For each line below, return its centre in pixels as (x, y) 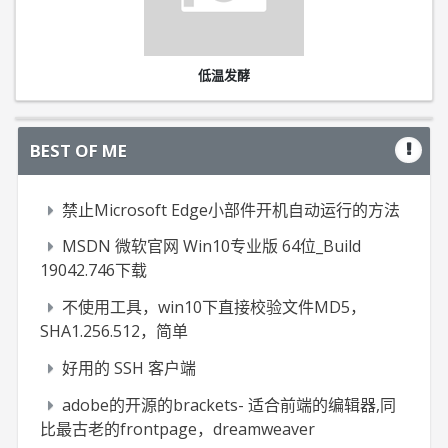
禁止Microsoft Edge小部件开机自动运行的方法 (231, 209)
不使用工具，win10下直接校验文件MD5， (214, 307)
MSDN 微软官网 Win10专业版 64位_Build (212, 246)
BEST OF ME (78, 151)
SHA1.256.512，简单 (114, 331)
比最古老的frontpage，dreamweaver (178, 428)
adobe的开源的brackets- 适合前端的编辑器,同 (229, 404)
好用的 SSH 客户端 (129, 368)
